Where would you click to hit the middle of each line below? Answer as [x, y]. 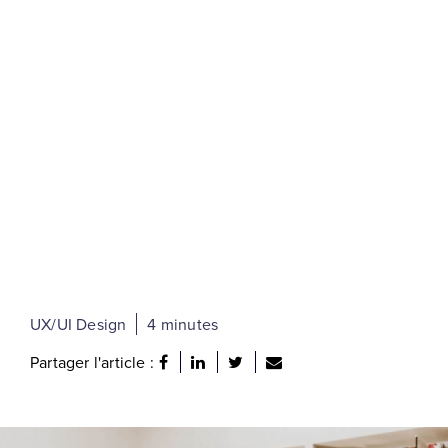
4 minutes [183, 324]
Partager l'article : [92, 362]
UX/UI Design [78, 324]
